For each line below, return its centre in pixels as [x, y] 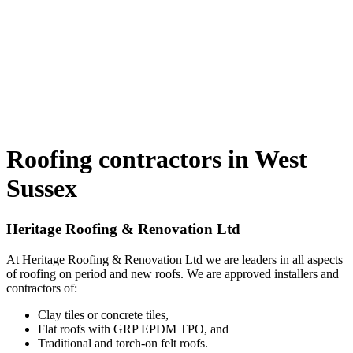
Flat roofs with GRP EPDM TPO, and [133, 329]
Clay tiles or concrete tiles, [103, 314]
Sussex [42, 189]
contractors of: [42, 288]
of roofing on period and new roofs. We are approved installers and [173, 273]
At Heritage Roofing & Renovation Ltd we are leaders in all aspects [175, 259]
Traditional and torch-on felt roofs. [123, 343]
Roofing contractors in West [157, 160]
